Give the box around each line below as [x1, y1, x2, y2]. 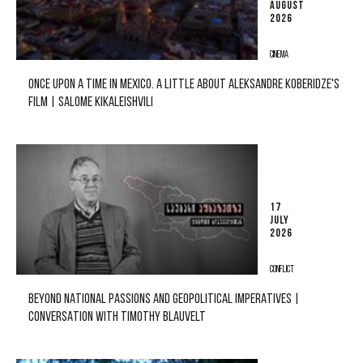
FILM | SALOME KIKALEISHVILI [28, 95, 153, 109]
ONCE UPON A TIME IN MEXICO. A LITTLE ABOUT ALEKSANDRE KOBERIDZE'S [28, 77, 340, 92]
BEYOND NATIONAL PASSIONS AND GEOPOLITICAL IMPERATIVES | [28, 292, 300, 306]
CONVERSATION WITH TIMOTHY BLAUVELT [28, 310, 206, 324]
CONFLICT [270, 264, 294, 275]
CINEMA [270, 49, 288, 60]
